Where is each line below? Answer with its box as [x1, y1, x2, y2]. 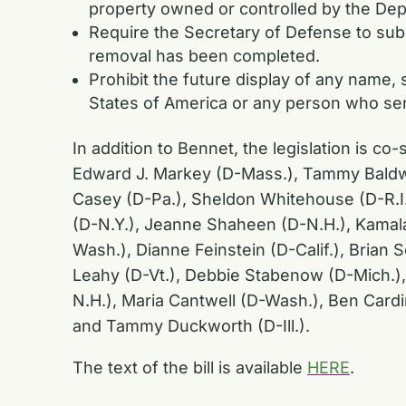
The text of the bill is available [72, 357, 307, 377]
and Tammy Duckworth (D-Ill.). [72, 315, 319, 335]
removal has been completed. [89, 45, 320, 65]
